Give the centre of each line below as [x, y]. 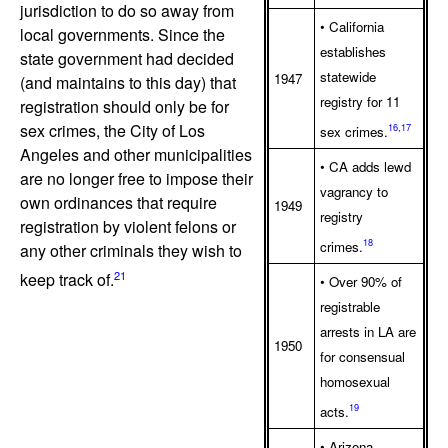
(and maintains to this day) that [128, 82]
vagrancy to [354, 192]
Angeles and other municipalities [136, 154]
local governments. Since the [122, 34]
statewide [348, 77]
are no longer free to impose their [136, 178]
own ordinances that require [118, 202]
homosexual [355, 382]
